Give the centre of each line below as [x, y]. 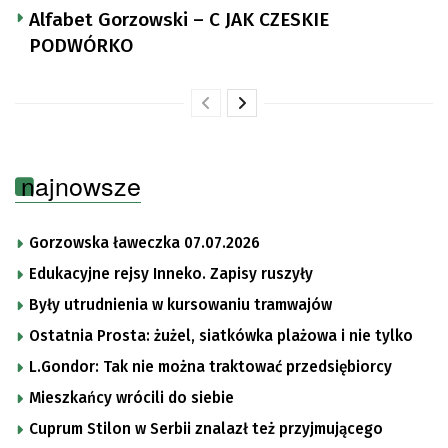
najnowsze [81, 184]
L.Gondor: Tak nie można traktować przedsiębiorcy [210, 366]
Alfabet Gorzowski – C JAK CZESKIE [179, 19]
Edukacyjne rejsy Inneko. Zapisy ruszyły [171, 273]
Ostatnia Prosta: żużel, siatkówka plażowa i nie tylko [221, 335]
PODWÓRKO [81, 45]
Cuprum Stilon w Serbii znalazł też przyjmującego [206, 428]
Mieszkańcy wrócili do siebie [131, 397]
